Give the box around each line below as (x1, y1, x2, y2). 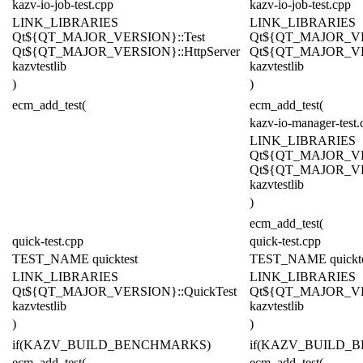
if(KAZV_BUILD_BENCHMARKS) (12, 338, 211, 352)
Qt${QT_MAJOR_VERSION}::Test (12, 30, 205, 45)
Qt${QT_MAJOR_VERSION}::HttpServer (12, 45, 240, 59)
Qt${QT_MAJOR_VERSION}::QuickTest (12, 284, 237, 299)
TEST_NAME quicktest (12, 252, 138, 267)
